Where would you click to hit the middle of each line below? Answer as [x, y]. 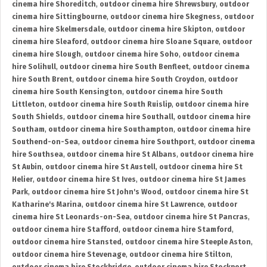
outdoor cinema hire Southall [120, 117]
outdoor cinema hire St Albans [122, 155]
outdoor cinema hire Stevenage [69, 255]
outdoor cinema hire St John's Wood [97, 192]
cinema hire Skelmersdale [58, 30]
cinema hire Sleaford [49, 42]
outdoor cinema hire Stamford [177, 230]
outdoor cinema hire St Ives [86, 180]
